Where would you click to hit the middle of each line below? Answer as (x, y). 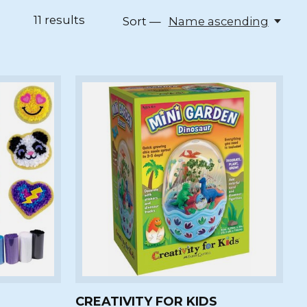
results (63, 20)
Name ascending (218, 22)
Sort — (142, 22)
